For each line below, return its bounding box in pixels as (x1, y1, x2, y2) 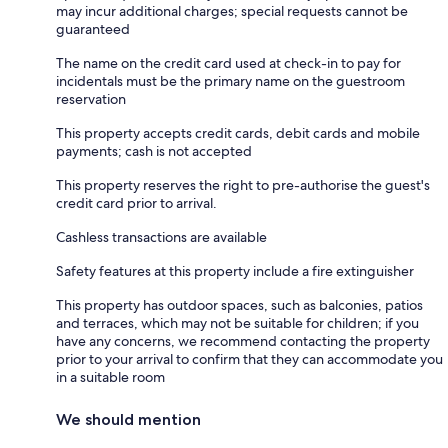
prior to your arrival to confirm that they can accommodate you (56, 349, 443, 368)
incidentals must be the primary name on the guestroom (56, 71, 405, 90)
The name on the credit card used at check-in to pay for (56, 53, 401, 72)
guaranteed (56, 19, 130, 38)
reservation (56, 89, 126, 108)
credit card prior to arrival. (56, 193, 217, 212)
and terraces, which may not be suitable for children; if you (56, 313, 419, 332)
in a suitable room (56, 367, 165, 386)
